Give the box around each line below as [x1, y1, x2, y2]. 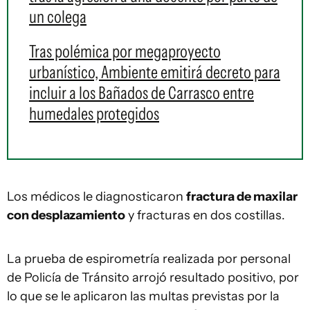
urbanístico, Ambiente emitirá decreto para [29, 62, 280, 82]
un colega [29, 6, 86, 27]
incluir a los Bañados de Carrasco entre [29, 82, 254, 103]
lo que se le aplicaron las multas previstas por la [7, 289, 280, 304]
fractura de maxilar [186, 189, 298, 204]
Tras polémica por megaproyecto [29, 41, 221, 62]
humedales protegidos [29, 103, 159, 124]
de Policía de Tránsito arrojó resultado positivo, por [7, 270, 299, 285]
